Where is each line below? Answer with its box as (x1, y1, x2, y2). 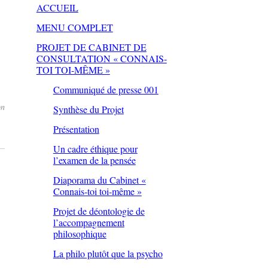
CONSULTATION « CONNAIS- (36, 52, 167, 65)
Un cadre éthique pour (53, 142, 138, 156)
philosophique (53, 227, 106, 240)
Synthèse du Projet (53, 103, 124, 116)
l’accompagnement (53, 216, 124, 229)
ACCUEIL (36, 1, 78, 14)
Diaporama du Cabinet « (53, 173, 146, 187)
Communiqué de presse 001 (53, 83, 159, 96)
